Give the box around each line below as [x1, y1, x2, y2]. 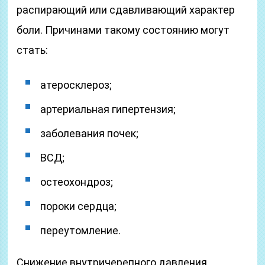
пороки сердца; [40, 200, 117, 212]
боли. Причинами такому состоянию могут [17, 24, 230, 36]
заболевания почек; [40, 127, 139, 140]
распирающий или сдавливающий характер [17, 4, 235, 16]
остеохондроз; [40, 176, 114, 188]
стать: [17, 44, 49, 56]
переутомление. [40, 224, 121, 237]
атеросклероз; [40, 79, 112, 91]
